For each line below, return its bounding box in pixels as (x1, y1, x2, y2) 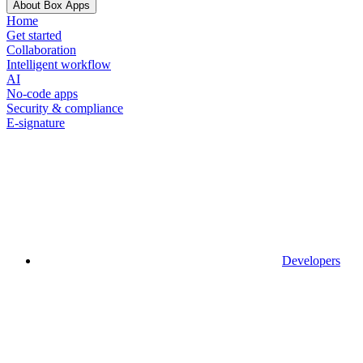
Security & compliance (6, 100, 123, 115)
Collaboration (6, 42, 76, 57)
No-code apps (6, 86, 78, 100)
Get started (6, 28, 62, 42)
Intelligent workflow (6, 57, 111, 71)
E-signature (6, 115, 65, 130)
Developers (282, 253, 340, 267)
